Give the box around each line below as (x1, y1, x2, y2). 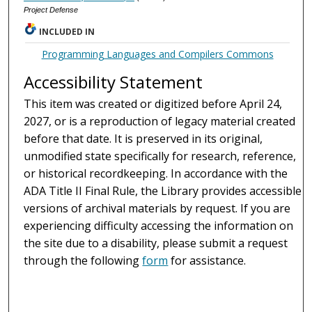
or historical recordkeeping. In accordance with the (24, 165, 288, 181)
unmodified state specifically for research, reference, (24, 148, 297, 164)
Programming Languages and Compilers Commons (41, 47, 274, 61)
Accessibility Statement (24, 70, 203, 93)
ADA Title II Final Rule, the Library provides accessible (24, 182, 302, 198)
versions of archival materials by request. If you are (24, 200, 291, 216)
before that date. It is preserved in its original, (24, 130, 263, 146)
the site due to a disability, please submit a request (24, 235, 288, 251)
